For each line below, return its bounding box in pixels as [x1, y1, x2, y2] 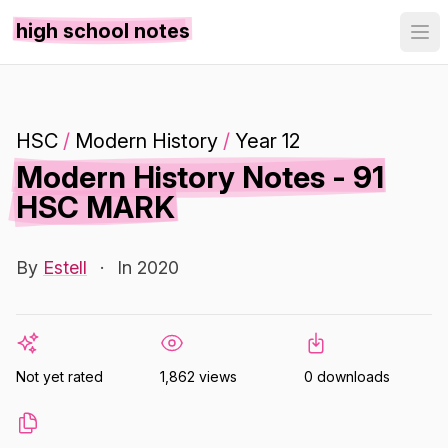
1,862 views [160, 368, 237, 385]
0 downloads [304, 368, 390, 385]
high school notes [16, 19, 190, 43]
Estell [43, 257, 87, 278]
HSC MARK [16, 189, 175, 225]
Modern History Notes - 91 [16, 159, 384, 195]
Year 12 [235, 129, 300, 153]
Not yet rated [16, 368, 103, 385]
